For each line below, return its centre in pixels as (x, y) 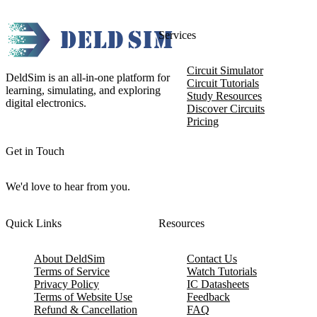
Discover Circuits (226, 109)
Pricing (203, 121)
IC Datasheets (218, 284)
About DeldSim (69, 259)
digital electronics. (46, 103)
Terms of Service (72, 271)
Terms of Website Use (83, 297)
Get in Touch (35, 151)
